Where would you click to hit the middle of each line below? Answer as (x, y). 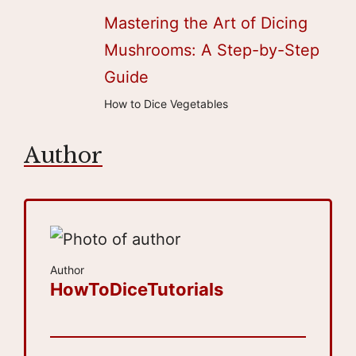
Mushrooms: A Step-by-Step (211, 50)
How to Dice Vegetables (166, 103)
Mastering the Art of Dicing (205, 23)
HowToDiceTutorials (137, 290)
